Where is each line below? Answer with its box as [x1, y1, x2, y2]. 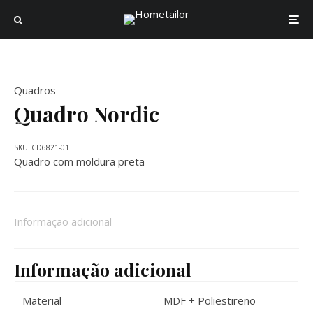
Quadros [14, 83, 56, 97]
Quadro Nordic [14, 100, 159, 128]
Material [22, 293, 61, 307]
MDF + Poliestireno [163, 293, 256, 307]
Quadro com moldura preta [14, 154, 145, 168]
